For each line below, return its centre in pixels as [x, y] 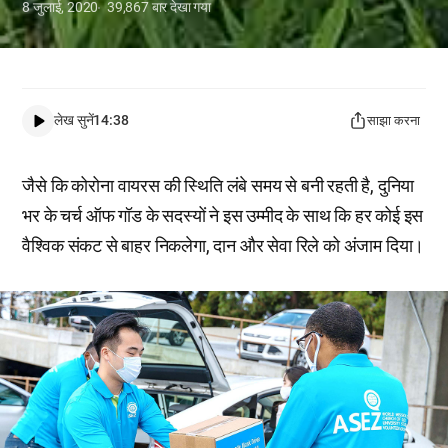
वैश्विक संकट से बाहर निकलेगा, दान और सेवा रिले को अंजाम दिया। [223, 245]
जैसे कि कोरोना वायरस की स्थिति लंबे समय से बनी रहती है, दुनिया [218, 185]
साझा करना [393, 121]
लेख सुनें [74, 120]
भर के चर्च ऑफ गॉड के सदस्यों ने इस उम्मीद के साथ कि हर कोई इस [223, 215]
